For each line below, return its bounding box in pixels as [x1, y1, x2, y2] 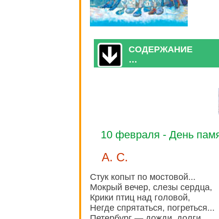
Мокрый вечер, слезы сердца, [90, 182, 212, 193]
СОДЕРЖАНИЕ [129, 44, 193, 54]
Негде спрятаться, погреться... [90, 203, 215, 213]
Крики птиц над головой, [90, 193, 190, 203]
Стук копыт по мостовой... [90, 172, 196, 182]
